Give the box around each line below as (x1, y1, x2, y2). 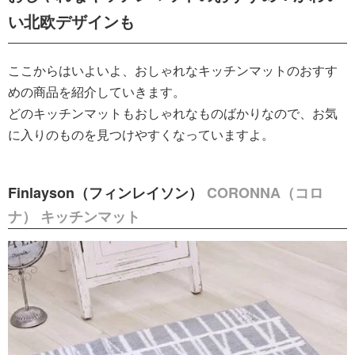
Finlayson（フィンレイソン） (8, 181, 207, 203)
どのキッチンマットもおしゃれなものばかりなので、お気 (8, 103, 338, 122)
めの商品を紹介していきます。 (8, 82, 185, 101)
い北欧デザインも (8, 9, 135, 32)
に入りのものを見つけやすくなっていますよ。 (8, 124, 274, 143)
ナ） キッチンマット (8, 205, 140, 227)
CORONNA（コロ (207, 181, 323, 203)
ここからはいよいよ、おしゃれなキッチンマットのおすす (8, 60, 338, 79)
